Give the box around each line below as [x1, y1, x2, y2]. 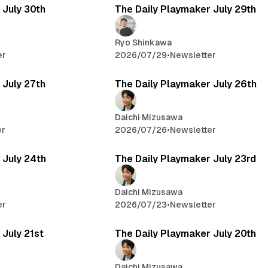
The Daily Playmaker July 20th [115, 228, 257, 240]
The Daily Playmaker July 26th [115, 78, 257, 90]
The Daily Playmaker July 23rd [115, 153, 257, 165]
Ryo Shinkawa [115, 37, 172, 47]
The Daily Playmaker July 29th [115, 3, 257, 15]
